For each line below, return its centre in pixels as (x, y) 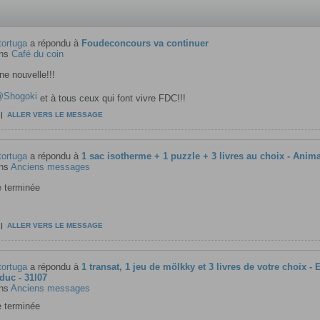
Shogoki (20, 96)
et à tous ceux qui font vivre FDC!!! (111, 98)
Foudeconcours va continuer (145, 43)
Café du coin (37, 54)
